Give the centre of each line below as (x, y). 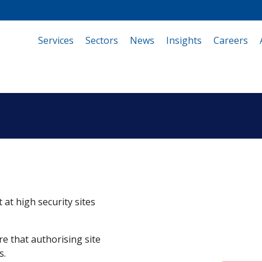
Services (56, 40)
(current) (93, 40)
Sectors (102, 40)
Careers (231, 40)
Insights (184, 40)
